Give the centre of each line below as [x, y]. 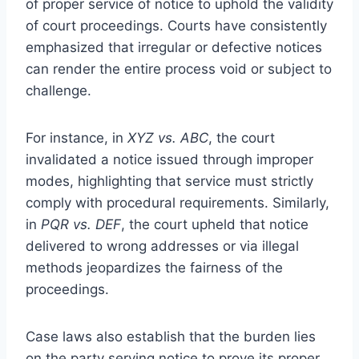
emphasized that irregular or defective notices [174, 47]
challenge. [58, 90]
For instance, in [77, 137]
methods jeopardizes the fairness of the [154, 267]
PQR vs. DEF [81, 224]
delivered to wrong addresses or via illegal [162, 246]
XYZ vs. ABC [168, 137]
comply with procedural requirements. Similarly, [177, 202]
